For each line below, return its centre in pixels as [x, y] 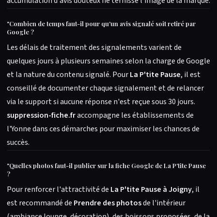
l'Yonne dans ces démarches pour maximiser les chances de [103, 129]
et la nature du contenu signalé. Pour [68, 75]
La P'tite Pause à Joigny [151, 189]
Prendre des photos [108, 203]
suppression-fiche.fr [41, 115]
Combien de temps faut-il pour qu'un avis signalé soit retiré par [102, 23]
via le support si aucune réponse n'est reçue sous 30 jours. [101, 102]
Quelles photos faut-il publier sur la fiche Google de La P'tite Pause [108, 165]
